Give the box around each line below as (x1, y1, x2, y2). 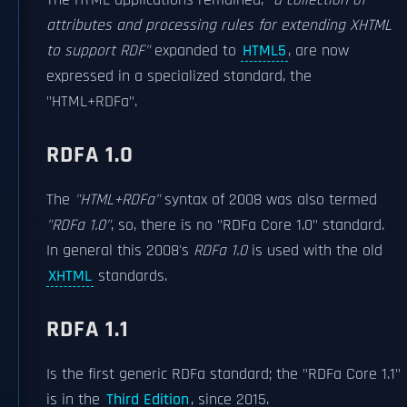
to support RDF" (46, 41, 150, 61)
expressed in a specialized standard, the (46, 66, 312, 86)
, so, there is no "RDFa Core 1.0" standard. (111, 215, 384, 235)
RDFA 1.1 (46, 314, 129, 344)
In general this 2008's (46, 241, 194, 261)
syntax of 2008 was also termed (160, 190, 377, 210)
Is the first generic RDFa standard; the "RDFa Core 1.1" (46, 364, 401, 384)
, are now (288, 41, 349, 61)
